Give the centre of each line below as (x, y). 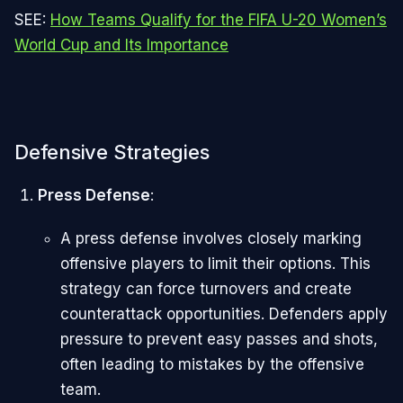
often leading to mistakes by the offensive (212, 365)
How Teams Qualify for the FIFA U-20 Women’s (219, 19)
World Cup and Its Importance (121, 45)
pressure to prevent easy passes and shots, (219, 340)
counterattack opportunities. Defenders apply (224, 314)
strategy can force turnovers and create (206, 289)
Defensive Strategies (112, 152)
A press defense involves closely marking (211, 239)
